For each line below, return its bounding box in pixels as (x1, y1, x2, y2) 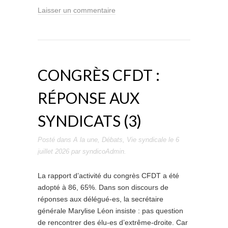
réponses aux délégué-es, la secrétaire (38, 195, 163, 203)
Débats (102, 136, 123, 144)
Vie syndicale (127, 136, 166, 144)
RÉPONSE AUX (38, 89, 139, 107)
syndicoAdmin (82, 148, 124, 155)
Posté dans (38, 136, 73, 144)
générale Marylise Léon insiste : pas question (38, 207, 183, 215)
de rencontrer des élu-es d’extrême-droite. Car (38, 218, 188, 226)
